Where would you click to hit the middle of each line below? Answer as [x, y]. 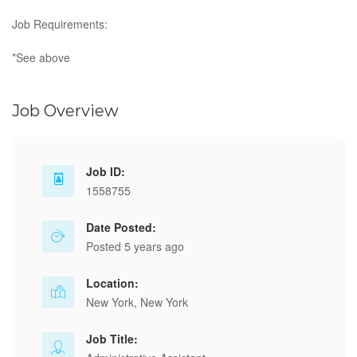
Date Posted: [121, 227]
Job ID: [106, 171]
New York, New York [137, 302]
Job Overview [65, 111]
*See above [41, 57]
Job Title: [112, 339]
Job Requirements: [60, 24]
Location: [112, 283]
